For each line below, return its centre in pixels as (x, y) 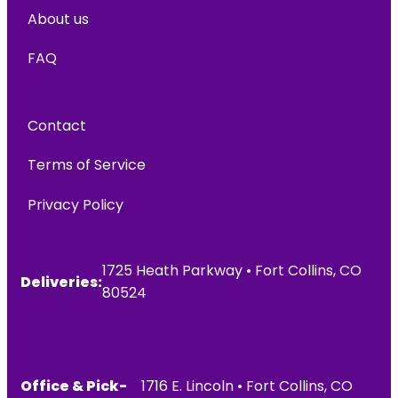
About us (58, 19)
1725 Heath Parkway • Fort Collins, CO (232, 271)
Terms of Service (87, 165)
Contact (57, 126)
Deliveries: (61, 282)
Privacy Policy (76, 204)
